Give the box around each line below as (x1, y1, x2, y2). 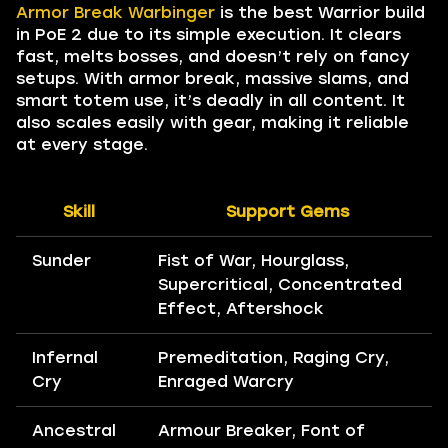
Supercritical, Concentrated (158, 275, 402, 295)
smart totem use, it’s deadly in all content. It (16, 91, 405, 111)
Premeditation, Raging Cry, (158, 348, 389, 368)
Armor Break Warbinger (16, 3, 215, 23)
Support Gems (225, 202, 349, 222)
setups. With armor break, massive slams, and (16, 69, 409, 89)
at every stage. (16, 135, 148, 155)
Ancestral (32, 421, 116, 441)
